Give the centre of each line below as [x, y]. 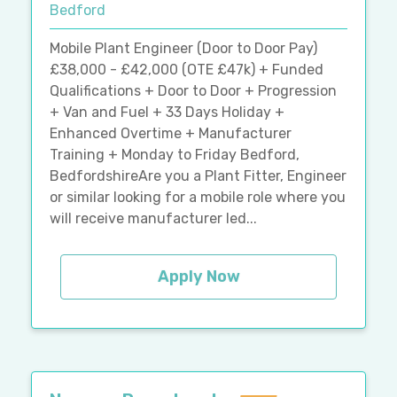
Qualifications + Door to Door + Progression [193, 90]
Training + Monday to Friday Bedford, [175, 154]
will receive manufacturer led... [153, 218]
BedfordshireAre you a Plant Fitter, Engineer [198, 175]
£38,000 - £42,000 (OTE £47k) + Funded [187, 69]
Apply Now [198, 276]
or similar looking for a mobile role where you [198, 197]
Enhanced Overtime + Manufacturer [171, 133]
